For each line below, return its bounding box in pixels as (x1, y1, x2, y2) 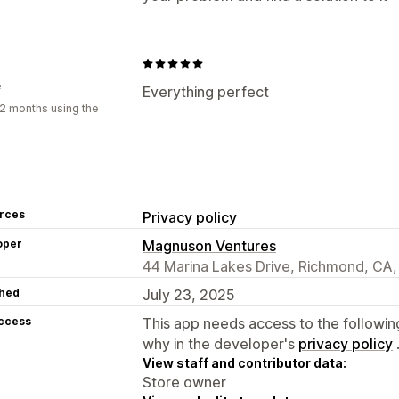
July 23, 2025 (142, 285, 235, 304)
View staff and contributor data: (142, 354, 346, 370)
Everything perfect (142, 82, 269, 101)
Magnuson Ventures (142, 236, 276, 255)
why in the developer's (142, 334, 298, 353)
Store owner (142, 372, 226, 391)
